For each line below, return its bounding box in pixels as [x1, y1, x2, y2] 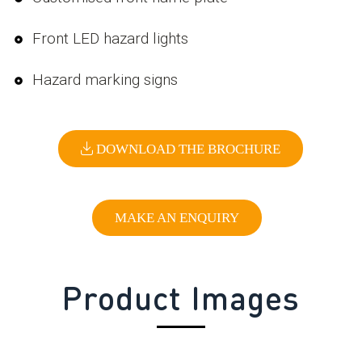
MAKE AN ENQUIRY [115, 210, 239, 226]
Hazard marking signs [32, 70, 178, 90]
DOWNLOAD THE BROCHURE [93, 141, 280, 158]
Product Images [61, 276, 301, 318]
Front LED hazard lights [32, 29, 188, 48]
